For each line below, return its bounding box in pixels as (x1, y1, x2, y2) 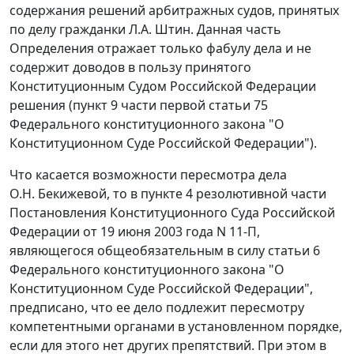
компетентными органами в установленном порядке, (9, 318, 342, 336)
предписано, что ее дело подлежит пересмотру (9, 299, 304, 317)
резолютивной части (193, 185, 326, 203)
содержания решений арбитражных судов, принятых (9, 2, 339, 20)
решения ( (9, 96, 73, 115)
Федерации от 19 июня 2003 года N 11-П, (9, 223, 260, 241)
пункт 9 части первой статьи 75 (73, 96, 268, 115)
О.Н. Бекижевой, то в (9, 185, 141, 203)
